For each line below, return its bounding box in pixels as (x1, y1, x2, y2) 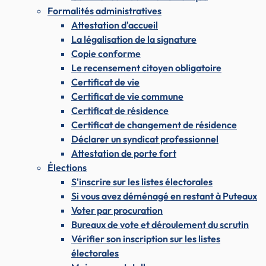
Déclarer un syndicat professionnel (71, 132, 218, 145)
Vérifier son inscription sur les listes (71, 232, 220, 245)
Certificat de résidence (71, 104, 169, 116)
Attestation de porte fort (71, 147, 176, 159)
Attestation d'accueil (71, 18, 158, 31)
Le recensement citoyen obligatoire (71, 61, 221, 74)
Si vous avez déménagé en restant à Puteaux (71, 189, 257, 202)
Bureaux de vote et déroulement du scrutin (71, 218, 249, 230)
